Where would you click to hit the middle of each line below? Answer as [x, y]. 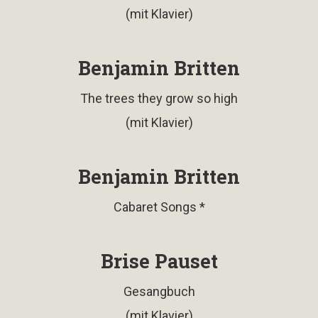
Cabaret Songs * [159, 207]
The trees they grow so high [159, 98]
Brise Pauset [159, 261]
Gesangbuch [159, 291]
